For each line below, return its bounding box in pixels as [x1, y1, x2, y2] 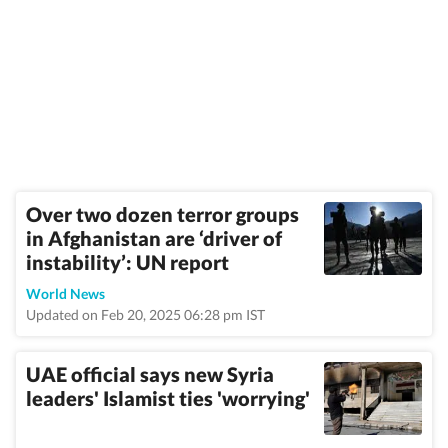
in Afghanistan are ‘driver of [26, 226, 282, 250]
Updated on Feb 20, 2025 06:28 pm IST [26, 306, 265, 323]
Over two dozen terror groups [26, 202, 299, 226]
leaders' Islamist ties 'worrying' [26, 386, 310, 410]
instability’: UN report [26, 250, 229, 274]
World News [26, 285, 105, 302]
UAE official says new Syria [26, 362, 274, 386]
